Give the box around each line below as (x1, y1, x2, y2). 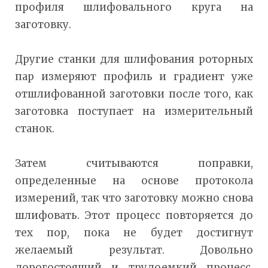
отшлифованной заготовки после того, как (15, 87, 253, 101)
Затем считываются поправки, (15, 157, 253, 170)
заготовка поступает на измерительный (15, 105, 253, 118)
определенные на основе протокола (15, 174, 253, 188)
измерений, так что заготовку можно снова (15, 191, 253, 205)
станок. (15, 122, 54, 136)
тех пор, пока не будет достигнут (15, 226, 253, 240)
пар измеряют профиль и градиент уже (15, 70, 253, 84)
